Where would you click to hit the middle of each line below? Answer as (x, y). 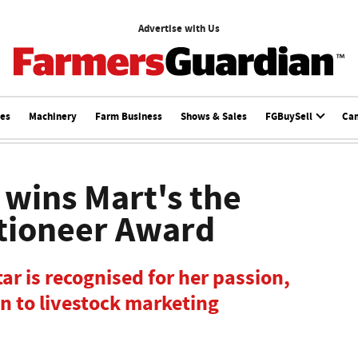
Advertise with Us (179, 28)
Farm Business (128, 116)
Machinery (52, 116)
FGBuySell (290, 116)
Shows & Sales (213, 116)
